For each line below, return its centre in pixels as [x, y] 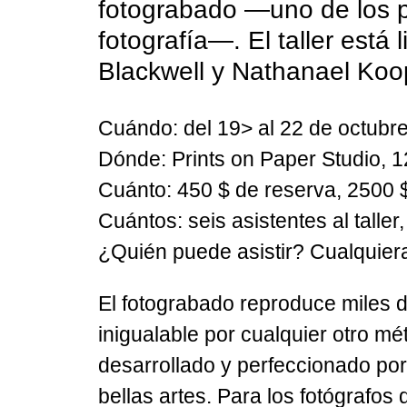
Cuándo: [138, 128]
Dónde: [132, 159]
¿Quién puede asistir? [201, 251]
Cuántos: [140, 220]
